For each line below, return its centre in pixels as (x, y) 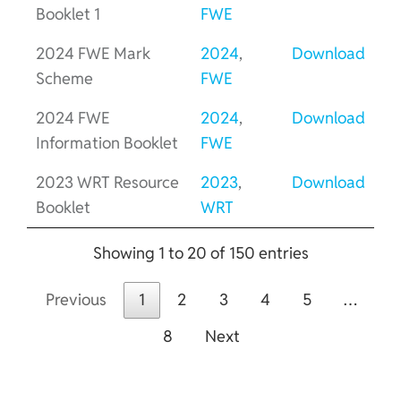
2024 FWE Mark (93, 53)
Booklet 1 (68, 13)
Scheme (64, 78)
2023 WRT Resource (107, 182)
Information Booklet (107, 142)
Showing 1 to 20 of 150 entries (200, 252)
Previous (76, 300)
